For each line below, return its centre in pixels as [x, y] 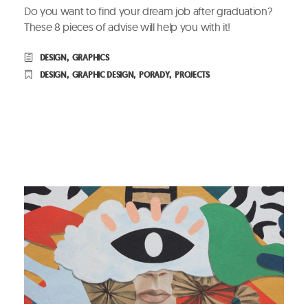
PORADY [154, 75]
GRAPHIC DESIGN [103, 75]
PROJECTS [192, 75]
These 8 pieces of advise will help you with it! [127, 27]
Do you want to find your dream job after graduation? [148, 11]
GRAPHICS [90, 58]
